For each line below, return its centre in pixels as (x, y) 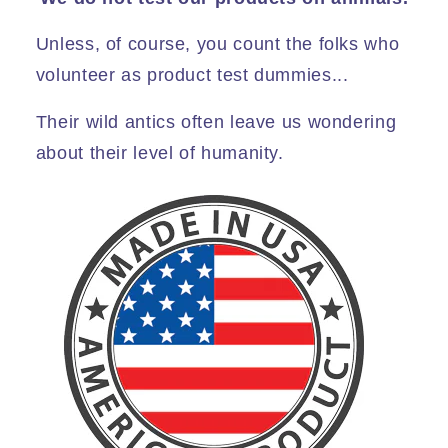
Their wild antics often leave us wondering (216, 122)
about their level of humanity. (159, 153)
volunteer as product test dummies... (192, 75)
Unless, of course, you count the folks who (217, 44)
